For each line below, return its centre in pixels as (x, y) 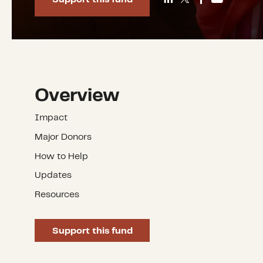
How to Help (62, 156)
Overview (77, 96)
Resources (57, 195)
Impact (51, 117)
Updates (53, 176)
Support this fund (92, 231)
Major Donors (63, 137)
